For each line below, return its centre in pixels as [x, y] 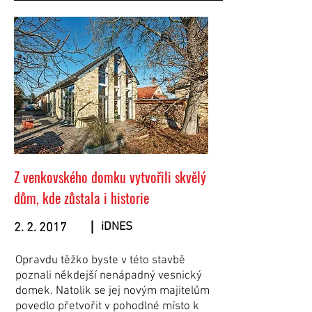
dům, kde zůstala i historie [81, 198]
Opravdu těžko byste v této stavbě [100, 260]
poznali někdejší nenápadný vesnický [109, 276]
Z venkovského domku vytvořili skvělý [110, 177]
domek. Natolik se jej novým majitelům [112, 291]
